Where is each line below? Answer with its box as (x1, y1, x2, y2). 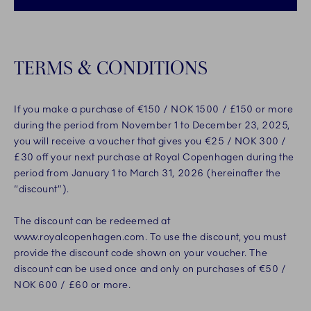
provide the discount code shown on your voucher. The (14, 247, 268, 260)
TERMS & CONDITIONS (14, 56, 208, 80)
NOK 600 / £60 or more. (14, 279, 133, 292)
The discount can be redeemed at (14, 215, 171, 228)
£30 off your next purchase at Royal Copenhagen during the (14, 151, 294, 164)
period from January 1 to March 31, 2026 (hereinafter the (14, 167, 281, 180)
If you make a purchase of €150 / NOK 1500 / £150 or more (14, 103, 294, 116)
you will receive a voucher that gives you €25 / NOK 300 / (14, 135, 287, 148)
